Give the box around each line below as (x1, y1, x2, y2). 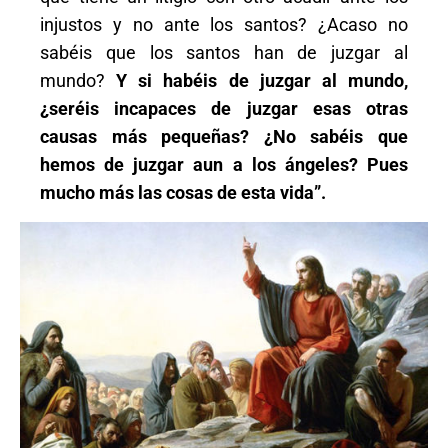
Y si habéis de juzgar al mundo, (116, 70, 408, 91)
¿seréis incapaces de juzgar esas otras (40, 98, 408, 119)
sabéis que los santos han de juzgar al (40, 42, 408, 63)
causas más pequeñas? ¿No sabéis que (40, 126, 408, 147)
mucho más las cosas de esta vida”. (40, 182, 327, 203)
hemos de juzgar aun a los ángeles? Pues (40, 154, 408, 175)
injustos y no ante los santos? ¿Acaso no (40, 14, 408, 35)
